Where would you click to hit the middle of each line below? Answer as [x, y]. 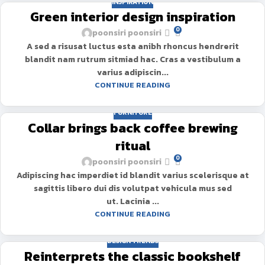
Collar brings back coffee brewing [132, 128]
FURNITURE [132, 113]
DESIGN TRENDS [132, 241]
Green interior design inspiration [132, 17]
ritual [132, 146]
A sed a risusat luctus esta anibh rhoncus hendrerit [132, 47]
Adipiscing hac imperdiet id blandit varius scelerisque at [132, 175]
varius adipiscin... [132, 73]
